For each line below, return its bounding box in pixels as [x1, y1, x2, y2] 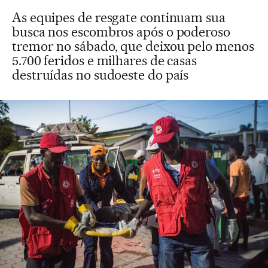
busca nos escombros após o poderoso [12, 24, 230, 39]
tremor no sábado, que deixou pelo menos [12, 38, 254, 54]
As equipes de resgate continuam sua [12, 10, 226, 25]
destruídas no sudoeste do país [12, 67, 189, 83]
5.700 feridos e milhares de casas [12, 53, 197, 68]
